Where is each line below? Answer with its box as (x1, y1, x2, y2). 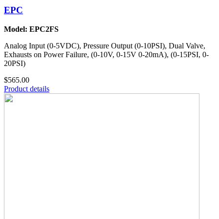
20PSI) (4, 59, 25, 67)
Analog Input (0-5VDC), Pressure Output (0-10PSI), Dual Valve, (4, 41, 205, 50)
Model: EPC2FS (4, 24, 59, 33)
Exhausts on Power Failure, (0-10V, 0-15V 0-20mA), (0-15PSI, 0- (4, 50, 209, 59)
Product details (4, 84, 49, 93)
